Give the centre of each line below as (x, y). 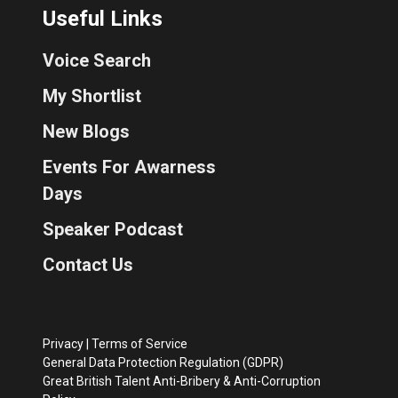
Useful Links (103, 18)
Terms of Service (139, 343)
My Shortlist (92, 96)
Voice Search (97, 60)
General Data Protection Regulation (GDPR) (163, 362)
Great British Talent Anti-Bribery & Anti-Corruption (182, 381)
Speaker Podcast (113, 229)
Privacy (63, 343)
